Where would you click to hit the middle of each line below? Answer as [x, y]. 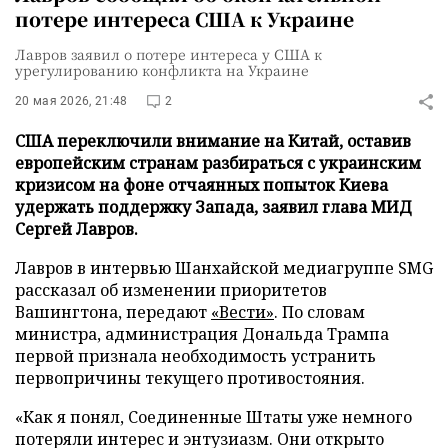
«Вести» [242, 312]
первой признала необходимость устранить [195, 356]
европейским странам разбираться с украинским [218, 163]
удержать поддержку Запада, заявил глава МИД [213, 207]
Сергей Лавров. [76, 229]
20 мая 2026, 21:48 [71, 101]
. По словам [319, 312]
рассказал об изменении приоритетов [171, 290]
